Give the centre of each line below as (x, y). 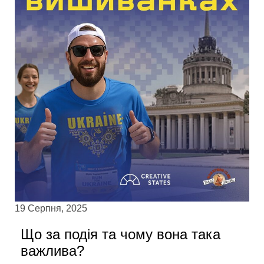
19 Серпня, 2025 (51, 208)
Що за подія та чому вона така (121, 234)
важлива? (52, 250)
